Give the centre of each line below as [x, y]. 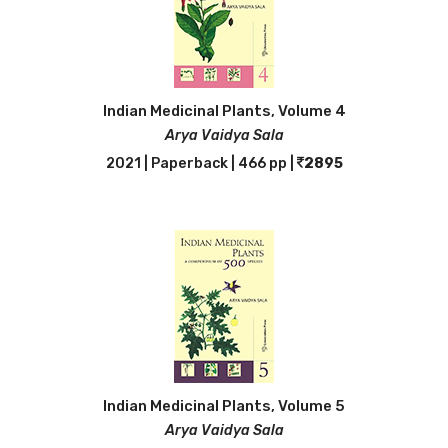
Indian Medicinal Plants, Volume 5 [224, 406]
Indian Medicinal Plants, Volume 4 [224, 111]
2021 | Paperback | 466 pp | [201, 163]
